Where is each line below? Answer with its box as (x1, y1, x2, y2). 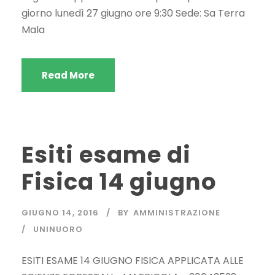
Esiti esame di (21, 139, 191, 171)
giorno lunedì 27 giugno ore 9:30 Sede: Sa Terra (21, 6, 245, 21)
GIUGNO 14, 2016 (21, 207, 99, 219)
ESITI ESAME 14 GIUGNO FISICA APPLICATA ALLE (21, 254, 244, 268)
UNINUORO (33, 223, 83, 236)
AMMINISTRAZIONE (133, 207, 220, 219)
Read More (42, 69, 95, 82)
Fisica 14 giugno (21, 166, 217, 198)
